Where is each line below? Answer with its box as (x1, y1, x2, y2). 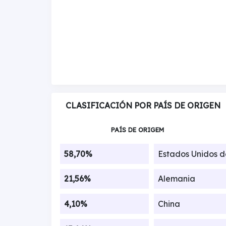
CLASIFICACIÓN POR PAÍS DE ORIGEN (66, 100, 220, 110)
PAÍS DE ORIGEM (110, 125, 164, 134)
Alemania (157, 174, 195, 184)
